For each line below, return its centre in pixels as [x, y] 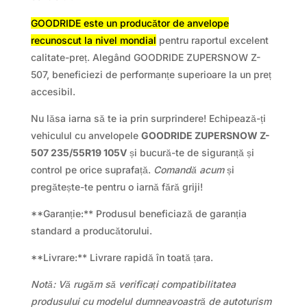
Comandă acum [188, 170]
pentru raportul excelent [212, 40]
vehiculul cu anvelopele [86, 136]
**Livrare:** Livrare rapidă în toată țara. [122, 258]
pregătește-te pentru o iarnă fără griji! [116, 187]
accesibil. [53, 92]
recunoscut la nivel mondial [93, 40]
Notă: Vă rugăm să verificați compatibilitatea [133, 284]
